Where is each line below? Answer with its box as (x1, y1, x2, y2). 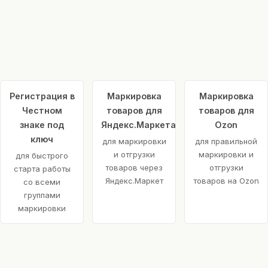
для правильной (195, 136, 257, 147)
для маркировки (102, 136, 166, 147)
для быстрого (16, 151, 68, 161)
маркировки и (199, 150, 254, 160)
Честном (22, 105, 62, 116)
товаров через (105, 163, 163, 173)
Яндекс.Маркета (101, 120, 176, 130)
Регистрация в (9, 91, 75, 102)
